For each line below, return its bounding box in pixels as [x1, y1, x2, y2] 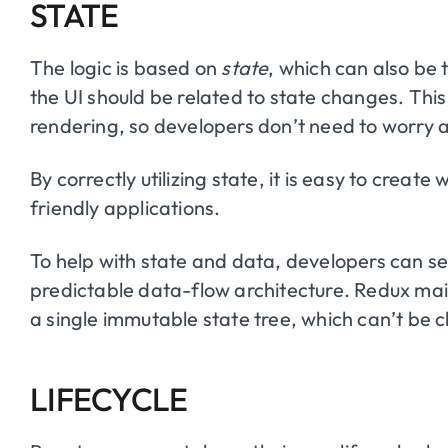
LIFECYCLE [30, 378, 188, 419]
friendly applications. [30, 194, 221, 220]
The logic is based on [30, 54, 222, 80]
